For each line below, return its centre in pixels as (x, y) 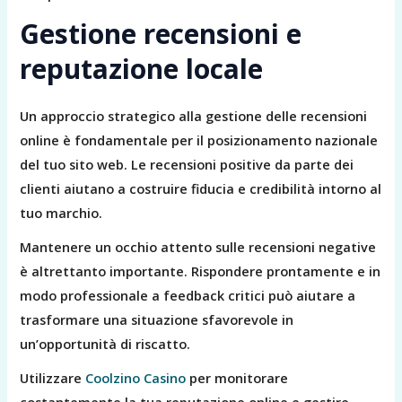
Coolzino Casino (136, 377)
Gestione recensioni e (161, 33)
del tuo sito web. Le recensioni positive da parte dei (187, 164)
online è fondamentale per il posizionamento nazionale (199, 140)
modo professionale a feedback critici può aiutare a (188, 295)
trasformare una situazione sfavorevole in (157, 319)
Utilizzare (53, 377)
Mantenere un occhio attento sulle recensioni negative (198, 246)
